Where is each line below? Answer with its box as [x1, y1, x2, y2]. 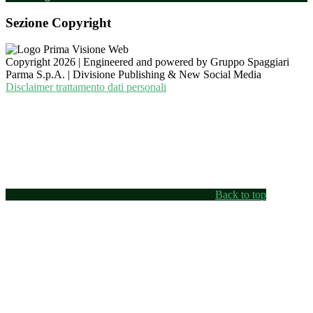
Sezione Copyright [6, 15, 111, 30]
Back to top [215, 189, 266, 201]
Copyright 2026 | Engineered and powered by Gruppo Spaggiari [6, 56, 289, 68]
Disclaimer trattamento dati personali [6, 81, 166, 94]
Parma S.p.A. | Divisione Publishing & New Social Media [6, 68, 261, 81]
